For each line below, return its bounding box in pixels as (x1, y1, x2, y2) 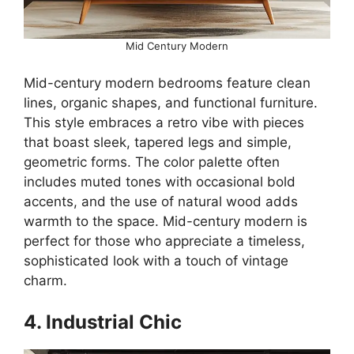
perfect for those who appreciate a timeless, (24, 233, 305, 249)
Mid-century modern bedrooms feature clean (24, 75, 311, 91)
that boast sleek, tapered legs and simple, (24, 134, 292, 150)
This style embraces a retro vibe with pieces (24, 115, 304, 130)
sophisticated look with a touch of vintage (24, 253, 288, 269)
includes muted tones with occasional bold (24, 174, 296, 190)
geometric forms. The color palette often (24, 154, 280, 170)
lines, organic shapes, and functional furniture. (24, 95, 318, 111)
